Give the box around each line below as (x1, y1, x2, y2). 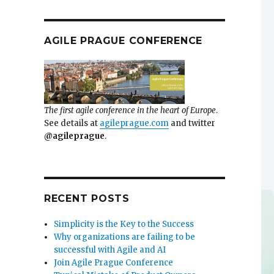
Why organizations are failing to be (54, 231, 196, 242)
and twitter (168, 117, 215, 128)
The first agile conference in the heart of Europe (43, 105, 216, 116)
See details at (43, 117, 100, 128)
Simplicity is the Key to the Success (54, 218, 194, 229)
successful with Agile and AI (54, 244, 166, 255)
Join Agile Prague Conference (54, 257, 174, 268)
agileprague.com (99, 117, 169, 128)
